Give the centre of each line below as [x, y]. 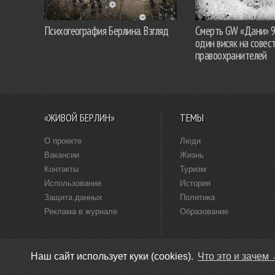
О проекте [63, 141]
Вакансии [62, 155]
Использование [73, 183]
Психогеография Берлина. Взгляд [107, 30]
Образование [204, 211]
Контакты [61, 169]
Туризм [193, 169]
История [195, 183]
